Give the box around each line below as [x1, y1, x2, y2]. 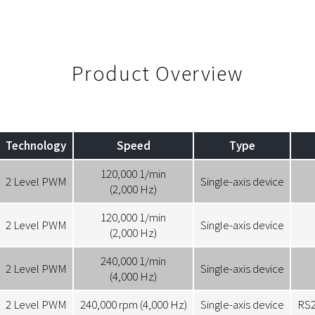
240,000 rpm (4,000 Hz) [79, 297, 187, 313]
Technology [6, 138, 66, 154]
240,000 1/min [101, 253, 166, 269]
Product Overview [71, 59, 244, 86]
